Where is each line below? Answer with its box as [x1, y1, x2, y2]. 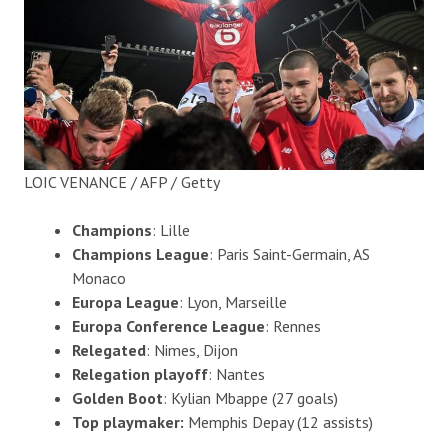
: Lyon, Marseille [178, 291, 287, 312]
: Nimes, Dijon [145, 339, 238, 360]
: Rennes [264, 315, 321, 336]
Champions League [71, 243, 209, 264]
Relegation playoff [71, 363, 208, 384]
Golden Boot [71, 387, 163, 408]
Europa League [71, 291, 179, 312]
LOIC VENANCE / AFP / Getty [24, 171, 220, 192]
